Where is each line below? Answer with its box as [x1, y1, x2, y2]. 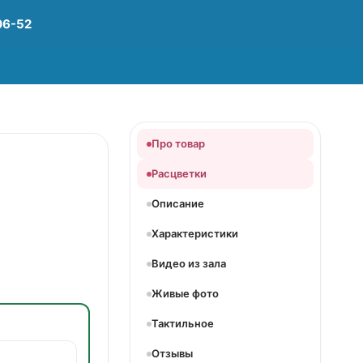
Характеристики [152, 227, 238, 240]
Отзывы [152, 347, 193, 360]
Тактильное [152, 317, 214, 330]
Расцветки [152, 167, 207, 180]
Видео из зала [152, 257, 226, 270]
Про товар [152, 137, 205, 150]
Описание [152, 197, 204, 210]
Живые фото [152, 287, 219, 300]
